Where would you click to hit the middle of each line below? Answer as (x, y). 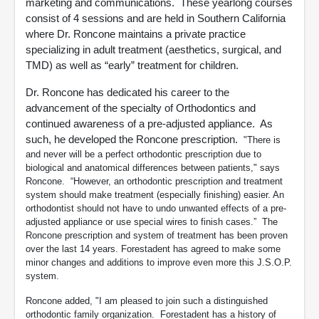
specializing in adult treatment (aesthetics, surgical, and (153, 49)
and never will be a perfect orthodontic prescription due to (143, 154)
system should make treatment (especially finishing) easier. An (155, 195)
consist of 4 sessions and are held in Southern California (156, 18)
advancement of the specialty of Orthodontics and (141, 108)
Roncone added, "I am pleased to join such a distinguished (147, 301)
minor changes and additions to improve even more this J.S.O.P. (159, 262)
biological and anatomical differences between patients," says (153, 168)
